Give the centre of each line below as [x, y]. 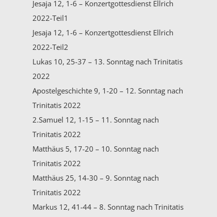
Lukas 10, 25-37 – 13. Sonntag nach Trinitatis [108, 61]
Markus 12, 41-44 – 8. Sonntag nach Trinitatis [108, 207]
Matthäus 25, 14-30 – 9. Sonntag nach [96, 178]
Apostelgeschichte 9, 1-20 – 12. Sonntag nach [108, 90]
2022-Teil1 [51, 18]
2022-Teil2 [51, 47]
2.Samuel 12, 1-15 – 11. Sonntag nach [96, 119]
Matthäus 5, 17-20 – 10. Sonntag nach [96, 148]
